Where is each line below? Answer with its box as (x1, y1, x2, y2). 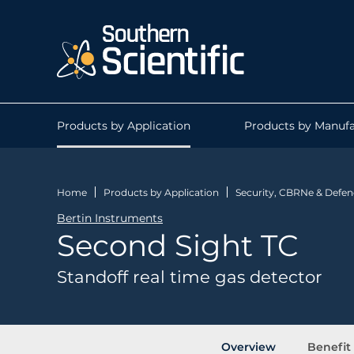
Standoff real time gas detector (57, 266, 322, 288)
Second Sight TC (57, 228, 299, 264)
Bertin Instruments (57, 211, 163, 226)
